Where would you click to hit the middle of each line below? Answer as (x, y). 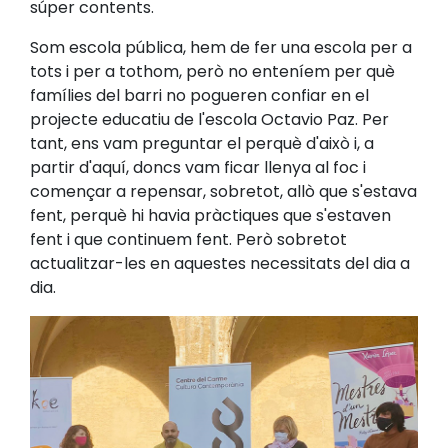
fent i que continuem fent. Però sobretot (188, 239)
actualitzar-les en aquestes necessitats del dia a (220, 263)
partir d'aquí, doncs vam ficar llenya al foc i (198, 167)
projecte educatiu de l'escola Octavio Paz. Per (209, 119)
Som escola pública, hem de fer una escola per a (221, 47)
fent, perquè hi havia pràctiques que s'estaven (210, 215)
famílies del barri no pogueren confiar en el (199, 95)
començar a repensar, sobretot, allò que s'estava (223, 191)
